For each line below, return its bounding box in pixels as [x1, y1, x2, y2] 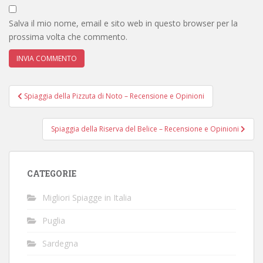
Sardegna [42, 238, 78, 249]
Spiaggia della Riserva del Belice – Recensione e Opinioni [51, 124, 241, 134]
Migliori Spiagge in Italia [42, 192, 131, 203]
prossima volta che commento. [9, 31, 127, 42]
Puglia [42, 215, 65, 226]
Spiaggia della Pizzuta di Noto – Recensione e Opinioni [24, 91, 204, 101]
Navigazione [8, 83, 98, 102]
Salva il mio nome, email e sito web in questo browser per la [9, 18, 238, 29]
